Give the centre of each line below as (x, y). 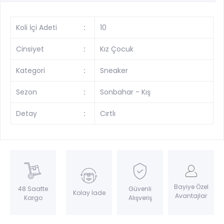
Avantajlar (191, 196)
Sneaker (114, 71)
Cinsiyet (30, 49)
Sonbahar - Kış (125, 92)
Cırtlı (108, 114)
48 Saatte (33, 189)
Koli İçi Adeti (36, 28)
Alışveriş (140, 197)
